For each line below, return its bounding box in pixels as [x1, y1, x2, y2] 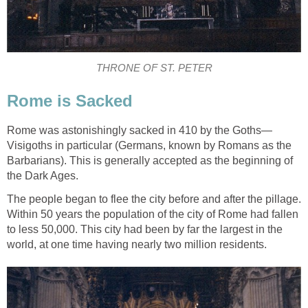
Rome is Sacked [7, 91, 133, 111]
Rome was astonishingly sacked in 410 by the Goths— [7, 124, 272, 136]
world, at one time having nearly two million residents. [7, 238, 267, 250]
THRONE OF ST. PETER [96, 63, 212, 74]
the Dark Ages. [7, 169, 78, 181]
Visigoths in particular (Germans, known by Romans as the [7, 139, 291, 151]
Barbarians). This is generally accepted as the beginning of [7, 154, 293, 166]
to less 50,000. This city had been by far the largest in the [7, 223, 283, 235]
